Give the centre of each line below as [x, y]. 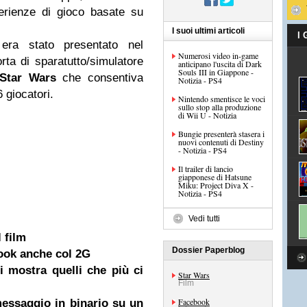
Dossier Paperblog [208, 250]
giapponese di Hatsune [215, 177]
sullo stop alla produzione [220, 107]
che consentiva [100, 78]
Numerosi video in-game [218, 56]
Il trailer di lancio [206, 169]
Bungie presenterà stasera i [221, 134]
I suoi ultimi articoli [208, 31]
